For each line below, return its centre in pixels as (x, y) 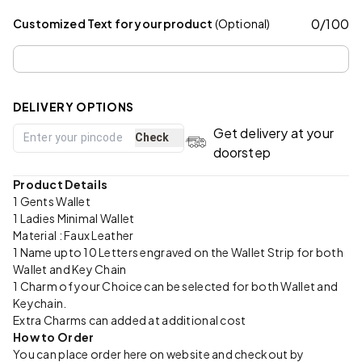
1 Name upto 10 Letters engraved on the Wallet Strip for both (178, 252)
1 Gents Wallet (52, 201)
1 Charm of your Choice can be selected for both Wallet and (176, 286)
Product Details (61, 184)
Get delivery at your (273, 133)
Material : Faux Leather (74, 235)
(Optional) (242, 24)
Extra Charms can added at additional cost (130, 320)
